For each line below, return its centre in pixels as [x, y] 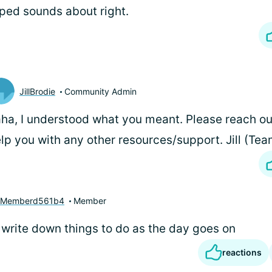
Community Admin [100, 91]
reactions [242, 252]
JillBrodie [37, 91]
